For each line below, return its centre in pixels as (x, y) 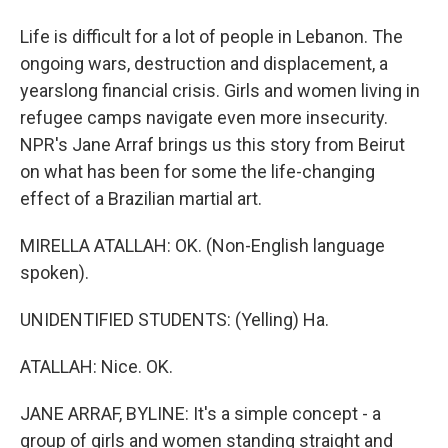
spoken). (54, 272)
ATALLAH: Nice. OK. (96, 366)
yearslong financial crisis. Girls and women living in (220, 90)
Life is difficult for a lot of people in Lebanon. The (211, 36)
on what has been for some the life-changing (197, 171)
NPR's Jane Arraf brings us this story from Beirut (212, 144)
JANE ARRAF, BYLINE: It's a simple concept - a (200, 413)
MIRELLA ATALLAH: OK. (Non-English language (202, 245)
